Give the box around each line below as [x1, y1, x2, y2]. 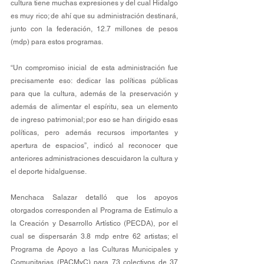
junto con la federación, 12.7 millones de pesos [11, 25, 178, 34]
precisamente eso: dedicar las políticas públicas [11, 77, 178, 85]
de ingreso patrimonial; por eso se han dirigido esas [11, 115, 178, 124]
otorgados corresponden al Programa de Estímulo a [11, 206, 178, 215]
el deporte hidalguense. [11, 167, 87, 176]
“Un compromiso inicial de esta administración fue [11, 64, 178, 72]
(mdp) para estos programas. [11, 38, 103, 47]
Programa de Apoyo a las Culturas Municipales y [11, 245, 178, 254]
